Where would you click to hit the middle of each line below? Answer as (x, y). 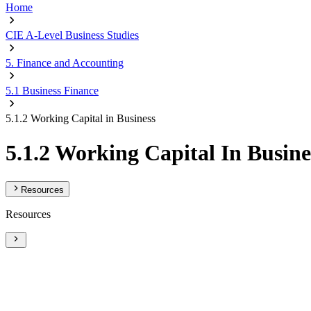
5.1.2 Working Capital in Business (81, 118)
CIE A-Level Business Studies (72, 35)
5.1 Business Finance (52, 91)
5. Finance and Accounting (65, 63)
